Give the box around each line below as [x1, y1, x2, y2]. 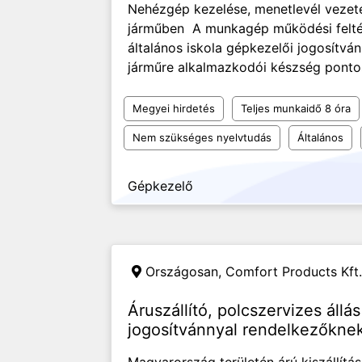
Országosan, [145, 263, 225, 280]
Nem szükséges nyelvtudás [133, 131, 271, 144]
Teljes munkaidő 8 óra [241, 102, 351, 115]
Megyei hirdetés [133, 102, 215, 115]
